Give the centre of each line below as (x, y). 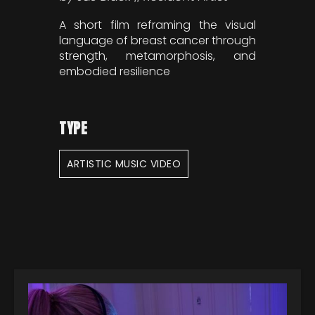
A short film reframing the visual (157, 25)
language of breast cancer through (157, 40)
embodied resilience (115, 71)
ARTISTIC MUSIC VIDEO (124, 163)
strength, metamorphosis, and (157, 56)
